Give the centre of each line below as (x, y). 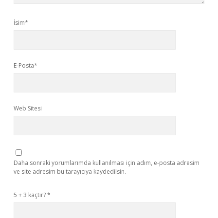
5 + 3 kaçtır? (30, 195)
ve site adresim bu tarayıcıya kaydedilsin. (70, 172)
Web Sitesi (28, 108)
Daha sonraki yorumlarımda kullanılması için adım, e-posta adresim (107, 163)
